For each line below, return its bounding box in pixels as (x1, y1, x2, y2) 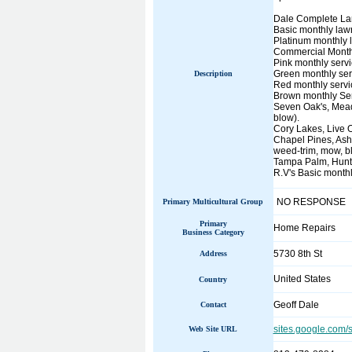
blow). (273, 112, 299, 123)
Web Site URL (189, 324, 237, 333)
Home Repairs (273, 222, 335, 233)
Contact (200, 300, 226, 309)
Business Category (181, 228, 244, 236)
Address (199, 249, 227, 258)
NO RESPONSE (276, 196, 346, 207)
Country (199, 275, 227, 284)
